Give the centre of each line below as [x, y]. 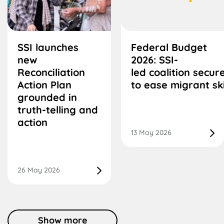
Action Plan [44, 85]
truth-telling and [58, 110]
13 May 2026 [151, 133]
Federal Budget [169, 47]
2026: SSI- [154, 60]
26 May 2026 [39, 170]
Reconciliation [51, 72]
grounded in [47, 97]
